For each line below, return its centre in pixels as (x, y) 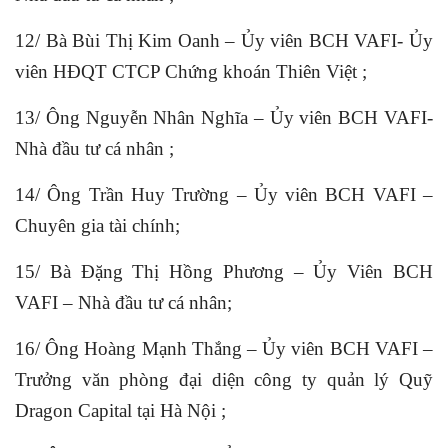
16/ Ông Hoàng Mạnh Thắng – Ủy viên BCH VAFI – (224, 348)
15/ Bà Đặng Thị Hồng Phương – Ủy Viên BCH (224, 271)
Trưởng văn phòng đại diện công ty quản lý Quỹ (224, 379)
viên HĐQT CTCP (90, 71)
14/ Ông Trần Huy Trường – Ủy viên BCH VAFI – (224, 194)
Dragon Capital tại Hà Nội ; (120, 410)
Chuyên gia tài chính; (97, 225)
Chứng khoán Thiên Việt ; (266, 71)
